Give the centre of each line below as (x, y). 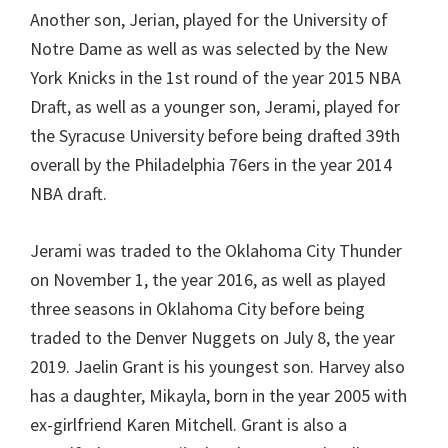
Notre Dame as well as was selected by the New (209, 49)
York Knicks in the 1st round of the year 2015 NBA (215, 78)
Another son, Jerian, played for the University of (209, 20)
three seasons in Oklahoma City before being (197, 309)
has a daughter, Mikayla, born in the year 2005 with (218, 396)
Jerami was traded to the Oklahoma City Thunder (216, 251)
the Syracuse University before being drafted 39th (215, 136)
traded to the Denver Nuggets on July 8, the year (212, 338)
